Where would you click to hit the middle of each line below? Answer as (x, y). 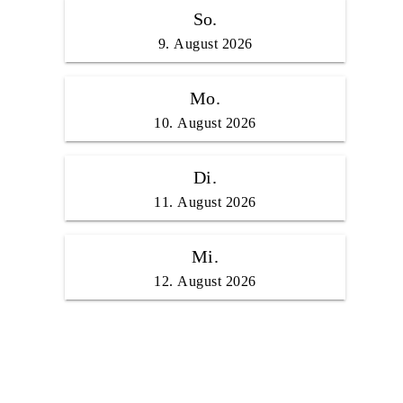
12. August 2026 (205, 282)
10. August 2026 (205, 123)
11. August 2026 (205, 202)
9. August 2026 (205, 44)
